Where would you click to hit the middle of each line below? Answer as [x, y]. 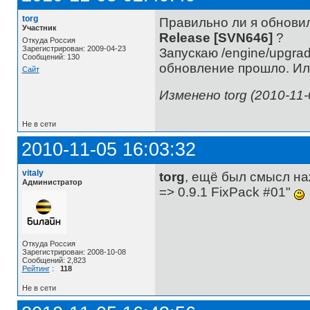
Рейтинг [36, 268]
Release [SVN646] [216, 38]
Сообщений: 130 [51, 56]
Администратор [52, 182]
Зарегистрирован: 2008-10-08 [74, 252]
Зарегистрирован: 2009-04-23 [74, 48]
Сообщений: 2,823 [54, 260]
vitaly [33, 173]
